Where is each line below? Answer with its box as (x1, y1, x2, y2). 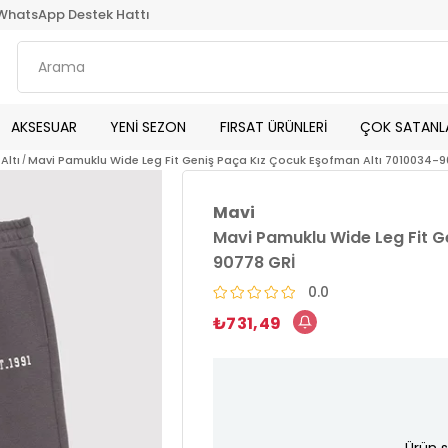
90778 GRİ (213, 251, 295, 274)
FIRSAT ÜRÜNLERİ (219, 116, 327, 137)
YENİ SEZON (110, 116, 187, 137)
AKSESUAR (11, 116, 78, 137)
